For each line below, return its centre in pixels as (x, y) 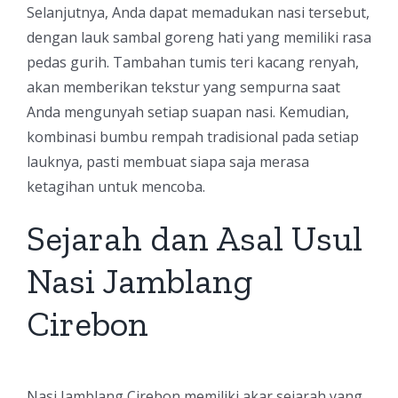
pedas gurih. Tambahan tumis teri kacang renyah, (193, 62)
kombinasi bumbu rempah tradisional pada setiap (193, 137)
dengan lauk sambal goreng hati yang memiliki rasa (199, 37)
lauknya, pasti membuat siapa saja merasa (168, 162)
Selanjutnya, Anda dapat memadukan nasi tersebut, (198, 12)
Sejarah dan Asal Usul (195, 238)
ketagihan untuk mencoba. (116, 187)
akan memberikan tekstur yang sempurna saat (183, 87)
